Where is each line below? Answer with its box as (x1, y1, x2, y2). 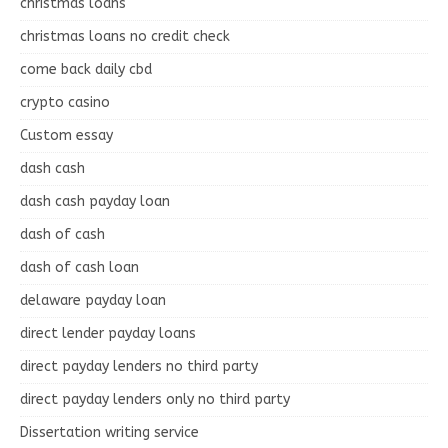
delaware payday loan (20, 291, 166, 309)
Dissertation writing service (20, 423, 199, 441)
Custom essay (20, 126, 113, 144)
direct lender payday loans (20, 324, 196, 342)
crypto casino (20, 93, 110, 111)
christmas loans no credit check (20, 27, 230, 45)
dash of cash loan (20, 258, 139, 276)
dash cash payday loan (20, 192, 170, 210)
